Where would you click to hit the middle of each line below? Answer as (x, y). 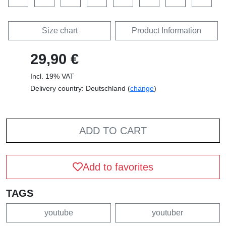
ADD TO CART (113, 130)
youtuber (167, 212)
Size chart (60, 30)
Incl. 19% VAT (52, 76)
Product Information (166, 30)
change (142, 88)
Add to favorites (118, 167)
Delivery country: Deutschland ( (80, 88)
